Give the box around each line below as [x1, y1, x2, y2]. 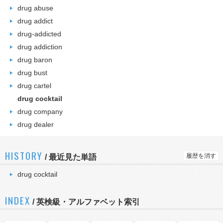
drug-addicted [17, 30, 61, 38]
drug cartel [17, 82, 51, 90]
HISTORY [5, 148, 43, 162]
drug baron [17, 56, 52, 64]
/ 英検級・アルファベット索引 [30, 198, 140, 206]
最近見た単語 [49, 153, 97, 161]
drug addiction [17, 43, 62, 51]
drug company [17, 108, 63, 115]
